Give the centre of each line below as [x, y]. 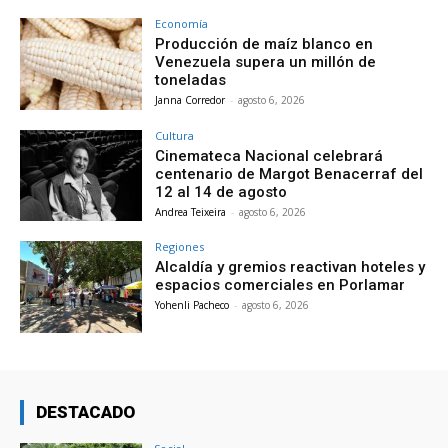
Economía [182, 23]
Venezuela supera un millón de [266, 61]
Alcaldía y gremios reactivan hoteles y [290, 267]
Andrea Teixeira [191, 211]
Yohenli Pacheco [192, 305]
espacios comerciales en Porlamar [280, 285]
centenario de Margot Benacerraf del [289, 173]
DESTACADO [85, 412]
